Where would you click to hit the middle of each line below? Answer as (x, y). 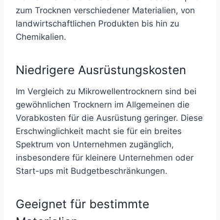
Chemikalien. (41, 37)
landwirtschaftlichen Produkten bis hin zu (97, 24)
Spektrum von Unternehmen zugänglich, (95, 144)
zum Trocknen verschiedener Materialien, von (105, 10)
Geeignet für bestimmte (82, 204)
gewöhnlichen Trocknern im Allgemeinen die (103, 105)
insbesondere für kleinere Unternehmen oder (105, 158)
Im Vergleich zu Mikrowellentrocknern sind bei (106, 91)
